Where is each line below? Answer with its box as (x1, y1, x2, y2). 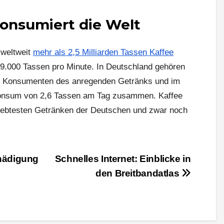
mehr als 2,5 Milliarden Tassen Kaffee (33, 47, 173, 57)
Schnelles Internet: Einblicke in (54, 153, 191, 164)
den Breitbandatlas (95, 167, 181, 178)
